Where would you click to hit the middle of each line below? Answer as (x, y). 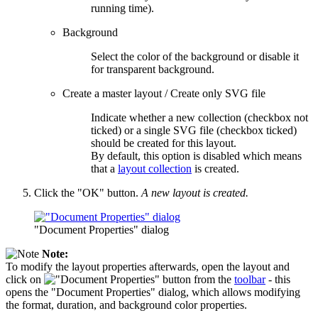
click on (25, 280)
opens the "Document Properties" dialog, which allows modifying (153, 292)
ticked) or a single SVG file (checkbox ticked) (194, 131)
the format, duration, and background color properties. (126, 305)
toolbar (250, 280)
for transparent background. (153, 70)
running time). (122, 9)
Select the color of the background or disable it (195, 57)
